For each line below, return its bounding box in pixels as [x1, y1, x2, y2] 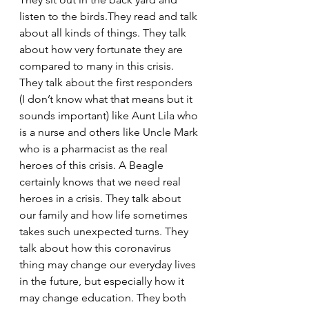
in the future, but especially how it [19, 275, 187, 288]
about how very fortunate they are [19, 43, 186, 56]
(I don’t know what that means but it [19, 92, 195, 106]
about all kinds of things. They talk [19, 26, 189, 39]
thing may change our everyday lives [19, 258, 199, 271]
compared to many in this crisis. [19, 59, 177, 72]
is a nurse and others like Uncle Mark [19, 126, 201, 139]
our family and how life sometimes [19, 208, 190, 221]
